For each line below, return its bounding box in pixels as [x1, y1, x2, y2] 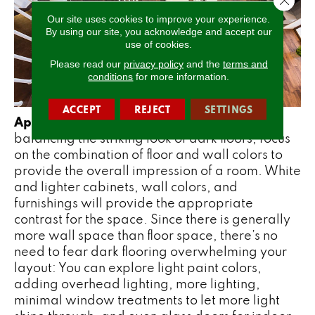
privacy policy [123, 58, 184, 69]
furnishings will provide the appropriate [14, 194, 253, 211]
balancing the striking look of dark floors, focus [14, 129, 290, 146]
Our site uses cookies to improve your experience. [47, 13, 271, 24]
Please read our [49, 58, 124, 69]
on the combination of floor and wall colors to [14, 146, 283, 162]
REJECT [134, 103, 171, 115]
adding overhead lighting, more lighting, [14, 275, 260, 292]
